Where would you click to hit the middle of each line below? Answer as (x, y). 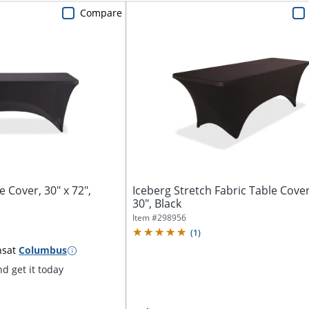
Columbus (43, 250)
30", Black (157, 203)
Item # (144, 217)
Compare (101, 12)
